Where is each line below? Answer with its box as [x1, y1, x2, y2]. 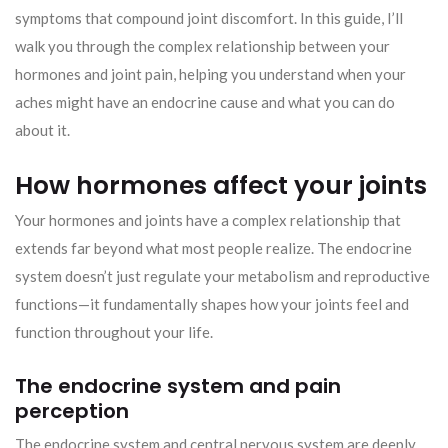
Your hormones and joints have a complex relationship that [15, 210, 401, 229]
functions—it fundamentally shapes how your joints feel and [15, 294, 409, 313]
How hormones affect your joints [15, 168, 427, 203]
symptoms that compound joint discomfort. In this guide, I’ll [15, 9, 403, 27]
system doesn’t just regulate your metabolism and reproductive [15, 266, 430, 285]
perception [15, 396, 129, 425]
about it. [15, 121, 70, 139]
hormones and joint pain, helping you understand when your [15, 65, 406, 83]
